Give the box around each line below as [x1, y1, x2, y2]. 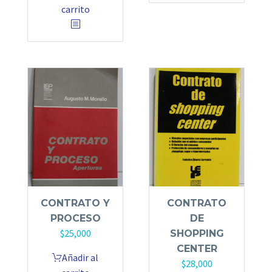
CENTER [176, 242, 217, 254]
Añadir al [62, 251, 98, 263]
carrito [61, 2, 90, 15]
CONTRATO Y [41, 197, 110, 209]
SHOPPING [169, 227, 224, 239]
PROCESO [50, 212, 101, 224]
